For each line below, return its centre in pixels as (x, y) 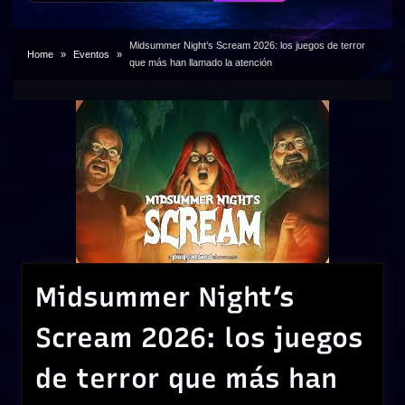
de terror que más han (186, 378)
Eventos (91, 54)
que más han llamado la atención (200, 62)
